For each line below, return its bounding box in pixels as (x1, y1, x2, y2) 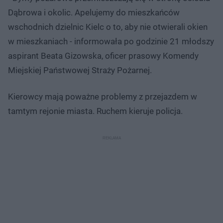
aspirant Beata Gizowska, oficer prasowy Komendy (8, 50, 199, 61)
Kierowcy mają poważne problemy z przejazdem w (8, 91, 197, 102)
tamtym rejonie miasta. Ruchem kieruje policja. (8, 106, 183, 116)
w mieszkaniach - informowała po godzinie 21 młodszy (8, 36, 214, 46)
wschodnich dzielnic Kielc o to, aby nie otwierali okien (8, 21, 208, 32)
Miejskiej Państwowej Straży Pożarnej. (8, 65, 152, 75)
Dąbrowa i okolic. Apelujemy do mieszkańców (8, 7, 180, 17)
